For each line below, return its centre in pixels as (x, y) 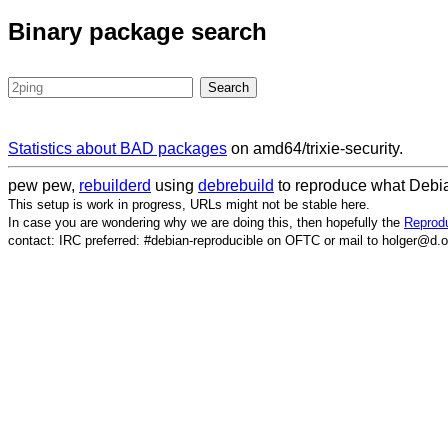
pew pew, (43, 186)
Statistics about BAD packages (117, 149)
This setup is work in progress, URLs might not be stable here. (189, 205)
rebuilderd (115, 186)
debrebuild (236, 186)
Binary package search (137, 32)
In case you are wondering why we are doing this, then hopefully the (206, 223)
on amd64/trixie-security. (315, 149)
